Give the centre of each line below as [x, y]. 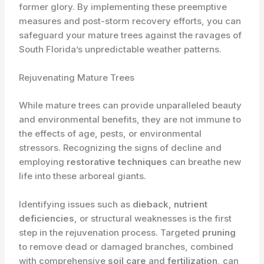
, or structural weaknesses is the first [153, 218]
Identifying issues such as [76, 204]
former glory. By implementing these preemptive [123, 7]
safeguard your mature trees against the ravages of [131, 35]
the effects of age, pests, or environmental [110, 133]
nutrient [191, 204]
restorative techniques [117, 161]
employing [43, 161]
